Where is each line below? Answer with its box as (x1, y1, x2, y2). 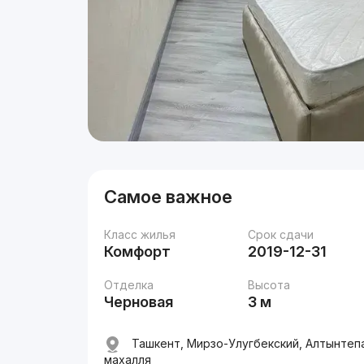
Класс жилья (104, 227, 176, 241)
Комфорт (104, 243, 171, 260)
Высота (248, 278, 291, 292)
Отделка (104, 278, 154, 292)
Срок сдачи (248, 227, 314, 241)
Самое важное (104, 186, 233, 207)
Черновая (104, 293, 174, 310)
